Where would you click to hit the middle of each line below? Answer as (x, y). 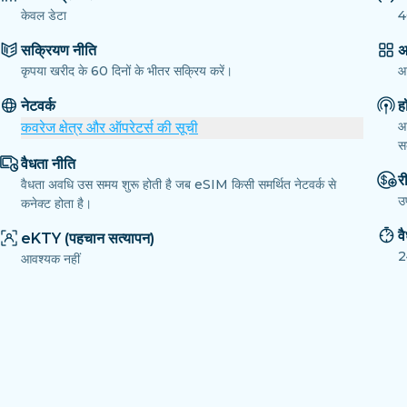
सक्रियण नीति (59, 51)
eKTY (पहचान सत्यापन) (88, 239)
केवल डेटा (44, 16)
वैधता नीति (48, 164)
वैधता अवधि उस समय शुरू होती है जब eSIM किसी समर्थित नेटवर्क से (179, 185)
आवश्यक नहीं (50, 259)
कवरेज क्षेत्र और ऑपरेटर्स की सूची (109, 128)
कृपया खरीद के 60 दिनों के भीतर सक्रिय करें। (127, 71)
